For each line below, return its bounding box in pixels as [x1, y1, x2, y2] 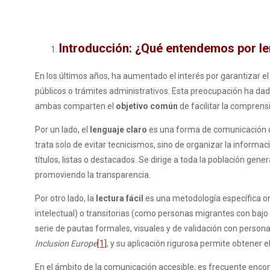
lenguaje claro [90, 124, 147, 134]
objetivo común [116, 101, 178, 111]
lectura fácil [96, 193, 143, 203]
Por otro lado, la [35, 193, 96, 203]
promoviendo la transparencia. [35, 169, 151, 180]
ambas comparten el [35, 101, 116, 111]
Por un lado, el [35, 124, 90, 134]
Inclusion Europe [35, 238, 97, 248]
